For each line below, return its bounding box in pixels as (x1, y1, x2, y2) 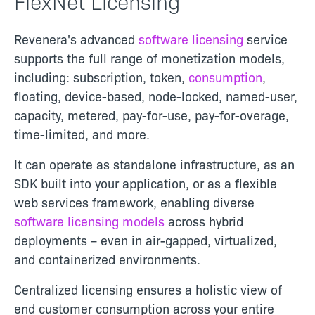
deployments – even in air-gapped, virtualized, (14, 231, 277, 249)
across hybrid (165, 212, 243, 230)
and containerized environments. (14, 250, 200, 268)
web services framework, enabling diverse (14, 193, 255, 211)
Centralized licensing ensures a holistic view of (14, 280, 282, 298)
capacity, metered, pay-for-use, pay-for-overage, (14, 105, 289, 124)
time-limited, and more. (14, 124, 150, 143)
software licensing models (14, 212, 165, 230)
